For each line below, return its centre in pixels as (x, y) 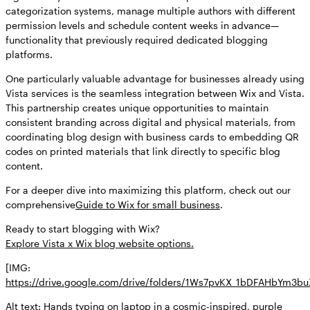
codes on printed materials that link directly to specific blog (143, 152)
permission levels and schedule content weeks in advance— (142, 26)
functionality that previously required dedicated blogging (137, 40)
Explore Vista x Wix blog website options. (100, 244)
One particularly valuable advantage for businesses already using (155, 79)
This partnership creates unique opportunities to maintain (137, 108)
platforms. (29, 55)
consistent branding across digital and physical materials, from (151, 122)
